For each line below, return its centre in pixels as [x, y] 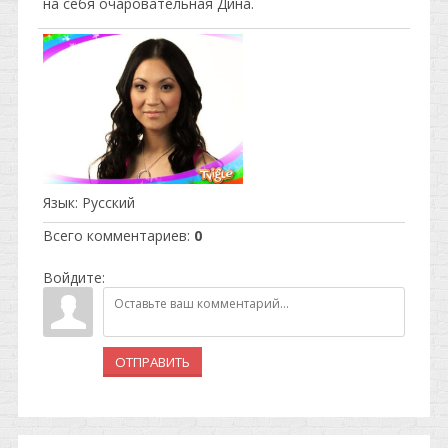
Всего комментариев [115, 235]
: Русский [105, 202]
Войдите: [74, 277]
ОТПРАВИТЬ [152, 362]
